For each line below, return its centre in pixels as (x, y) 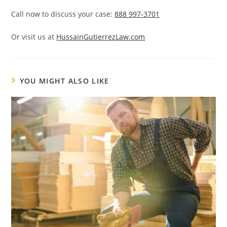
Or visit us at (34, 36)
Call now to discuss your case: (63, 14)
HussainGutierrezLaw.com (101, 36)
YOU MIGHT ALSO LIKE (64, 81)
